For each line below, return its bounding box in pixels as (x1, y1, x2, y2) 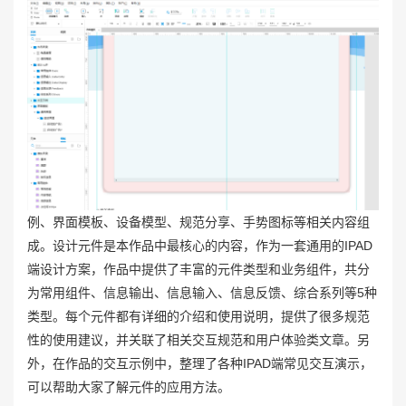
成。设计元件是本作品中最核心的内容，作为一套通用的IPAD (27, 238, 372, 254)
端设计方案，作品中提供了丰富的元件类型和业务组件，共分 (27, 262, 370, 277)
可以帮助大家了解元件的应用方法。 (27, 380, 230, 395)
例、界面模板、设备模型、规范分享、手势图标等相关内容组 (27, 215, 370, 230)
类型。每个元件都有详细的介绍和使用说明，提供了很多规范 (27, 309, 370, 324)
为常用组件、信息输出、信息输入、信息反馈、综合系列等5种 (27, 285, 377, 301)
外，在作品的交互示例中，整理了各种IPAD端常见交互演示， (27, 356, 372, 372)
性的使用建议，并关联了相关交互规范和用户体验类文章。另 (27, 333, 370, 348)
